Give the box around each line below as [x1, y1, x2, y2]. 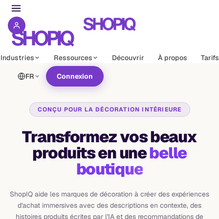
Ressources [53, 53, 92, 62]
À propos [157, 53, 187, 62]
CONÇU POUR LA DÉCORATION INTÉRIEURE [37, 106, 182, 113]
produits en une [32, 143, 150, 163]
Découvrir [111, 53, 144, 62]
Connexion [57, 72, 93, 81]
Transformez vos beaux [22, 127, 197, 147]
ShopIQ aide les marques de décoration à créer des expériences [10, 190, 209, 198]
